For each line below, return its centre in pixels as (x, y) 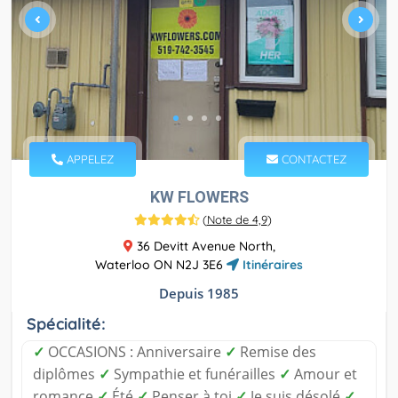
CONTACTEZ (312, 159)
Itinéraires (271, 265)
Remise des (276, 352)
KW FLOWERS (199, 197)
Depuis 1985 (199, 294)
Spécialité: (66, 324)
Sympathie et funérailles (195, 374)
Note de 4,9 (237, 220)
